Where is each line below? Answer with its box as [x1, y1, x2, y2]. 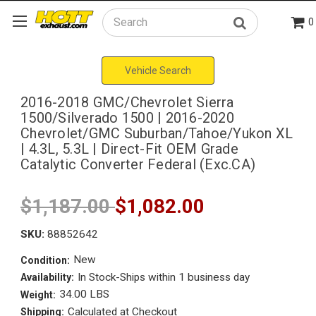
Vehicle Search [125, 64, 191, 76]
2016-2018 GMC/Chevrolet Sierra [20, 93, 234, 111]
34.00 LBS [59, 288, 109, 301]
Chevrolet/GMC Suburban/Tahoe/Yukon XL [20, 124, 293, 142]
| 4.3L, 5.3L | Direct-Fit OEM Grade [20, 140, 238, 157]
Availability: [20, 272, 74, 284]
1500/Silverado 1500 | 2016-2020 [20, 109, 234, 126]
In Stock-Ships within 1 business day [77, 270, 250, 284]
